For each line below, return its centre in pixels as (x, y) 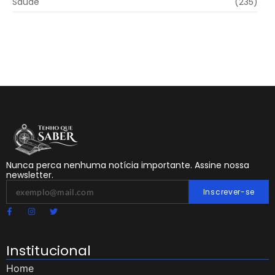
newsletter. (30, 175)
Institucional (48, 250)
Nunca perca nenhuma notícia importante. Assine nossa (128, 165)
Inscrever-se (229, 192)
